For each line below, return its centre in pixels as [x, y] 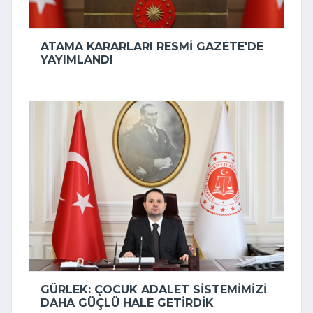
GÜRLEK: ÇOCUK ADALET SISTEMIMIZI [154, 290]
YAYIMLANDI [77, 60]
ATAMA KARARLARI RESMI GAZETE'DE [152, 47]
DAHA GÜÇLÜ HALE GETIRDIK [127, 303]
